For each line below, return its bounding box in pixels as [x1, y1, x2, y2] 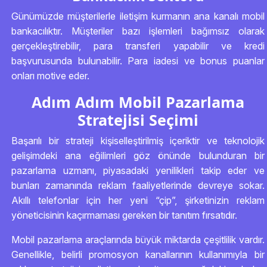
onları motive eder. [11, 70, 89, 82]
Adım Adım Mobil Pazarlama [32, 92, 244, 112]
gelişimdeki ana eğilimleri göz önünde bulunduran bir [11, 150, 265, 162]
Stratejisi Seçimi [77, 110, 198, 130]
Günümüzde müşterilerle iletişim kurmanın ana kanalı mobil [11, 10, 265, 22]
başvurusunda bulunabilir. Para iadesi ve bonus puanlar [11, 55, 265, 67]
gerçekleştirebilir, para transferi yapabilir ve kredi [11, 40, 265, 52]
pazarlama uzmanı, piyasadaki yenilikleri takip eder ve [11, 164, 265, 176]
